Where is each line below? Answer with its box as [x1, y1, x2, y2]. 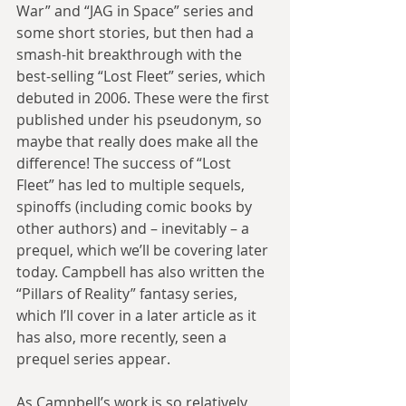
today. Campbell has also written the [16, 261, 268, 282]
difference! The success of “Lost [16, 152, 235, 173]
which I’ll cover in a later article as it [16, 304, 260, 325]
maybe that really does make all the [16, 130, 262, 151]
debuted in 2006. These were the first [16, 87, 273, 108]
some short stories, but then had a [16, 22, 257, 43]
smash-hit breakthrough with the [16, 43, 246, 64]
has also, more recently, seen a [16, 326, 230, 347]
